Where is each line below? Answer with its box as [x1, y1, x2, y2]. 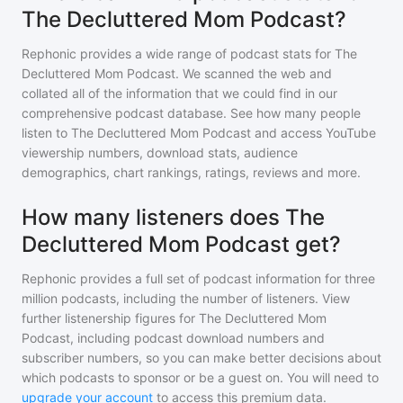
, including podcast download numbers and [70, 330, 325, 345]
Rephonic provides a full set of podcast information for [22, 271, 341, 286]
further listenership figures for [22, 310, 199, 326]
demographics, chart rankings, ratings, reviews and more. [22, 165, 361, 180]
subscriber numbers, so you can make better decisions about [22, 350, 381, 365]
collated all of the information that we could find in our [22, 85, 337, 101]
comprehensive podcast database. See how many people [22, 105, 361, 121]
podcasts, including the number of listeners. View [58, 291, 350, 306]
